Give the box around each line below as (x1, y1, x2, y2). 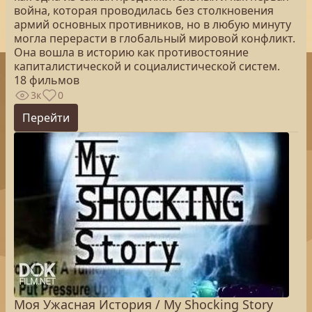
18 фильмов (14, 72, 79, 88)
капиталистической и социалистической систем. (14, 58, 280, 74)
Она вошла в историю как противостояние (14, 45, 249, 60)
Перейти (22, 110, 70, 125)
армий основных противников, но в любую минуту (14, 17, 291, 32)
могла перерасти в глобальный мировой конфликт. (14, 31, 295, 46)
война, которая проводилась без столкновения (14, 3, 274, 18)
